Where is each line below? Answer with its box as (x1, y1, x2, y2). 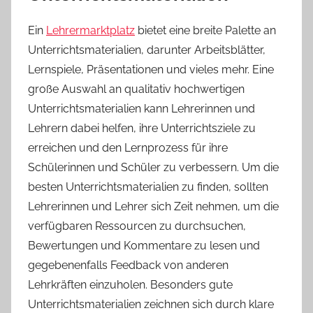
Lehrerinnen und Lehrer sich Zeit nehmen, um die (28, 199, 279, 213)
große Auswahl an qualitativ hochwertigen (28, 82, 245, 96)
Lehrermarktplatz (46, 23, 135, 37)
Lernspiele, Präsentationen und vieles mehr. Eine (28, 62, 274, 76)
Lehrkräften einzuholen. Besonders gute (28, 277, 233, 291)
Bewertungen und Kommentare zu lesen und (28, 238, 260, 252)
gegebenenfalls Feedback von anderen (28, 258, 228, 272)
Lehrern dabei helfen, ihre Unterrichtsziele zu (28, 121, 256, 135)
